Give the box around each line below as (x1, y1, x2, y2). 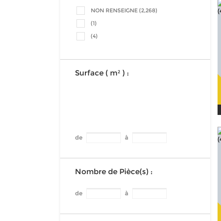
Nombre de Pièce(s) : (75, 167, 152, 176)
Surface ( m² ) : (75, 68, 129, 77)
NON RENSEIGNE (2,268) (91, 7, 157, 14)
